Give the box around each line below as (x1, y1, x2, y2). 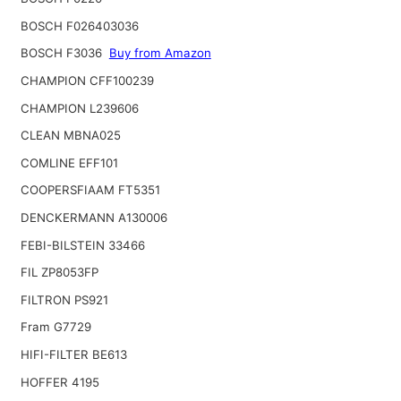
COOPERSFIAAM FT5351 (20, 183, 160, 198)
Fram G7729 (20, 320, 91, 335)
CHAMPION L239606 (20, 100, 139, 115)
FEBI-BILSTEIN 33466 (20, 237, 145, 252)
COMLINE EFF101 (20, 155, 118, 170)
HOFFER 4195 (20, 374, 99, 389)
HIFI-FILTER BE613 (20, 346, 127, 362)
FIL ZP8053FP (20, 265, 98, 280)
